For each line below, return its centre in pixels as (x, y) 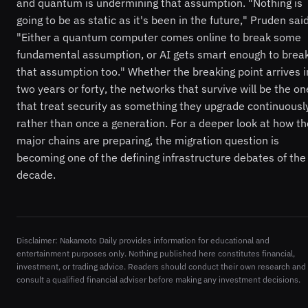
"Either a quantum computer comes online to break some (159, 37)
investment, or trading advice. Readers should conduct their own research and (161, 266)
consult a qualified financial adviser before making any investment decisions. (158, 279)
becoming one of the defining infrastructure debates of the (161, 157)
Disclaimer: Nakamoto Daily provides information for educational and (143, 240)
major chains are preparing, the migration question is (148, 140)
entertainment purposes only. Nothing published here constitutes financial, (156, 253)
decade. (36, 174)
